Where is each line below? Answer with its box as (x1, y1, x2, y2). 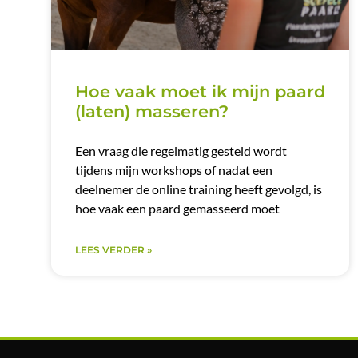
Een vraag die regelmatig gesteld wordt (74, 143, 287, 159)
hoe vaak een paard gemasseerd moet (74, 201, 280, 217)
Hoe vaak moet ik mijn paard (74, 82, 325, 102)
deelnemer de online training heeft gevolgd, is (74, 181, 322, 197)
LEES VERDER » (74, 244, 152, 257)
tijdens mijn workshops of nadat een (74, 162, 272, 178)
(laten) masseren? (74, 101, 229, 122)
